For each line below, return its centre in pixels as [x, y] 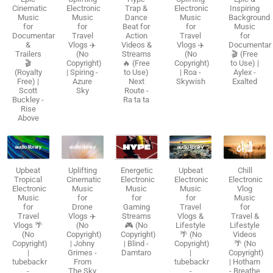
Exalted [245, 81]
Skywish [190, 81]
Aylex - [245, 72]
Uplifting [82, 170]
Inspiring [245, 8]
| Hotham [245, 261]
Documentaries [39, 35]
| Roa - [191, 72]
